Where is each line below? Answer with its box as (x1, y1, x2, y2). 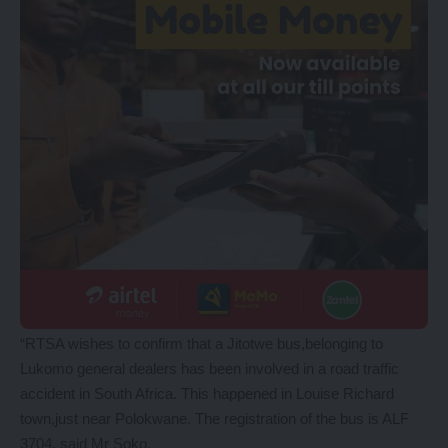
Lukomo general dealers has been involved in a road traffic (20, 360, 399, 377)
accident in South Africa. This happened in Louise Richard (20, 385, 394, 402)
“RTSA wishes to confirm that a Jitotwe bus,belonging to (20, 335, 383, 352)
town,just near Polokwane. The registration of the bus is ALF (20, 410, 409, 427)
